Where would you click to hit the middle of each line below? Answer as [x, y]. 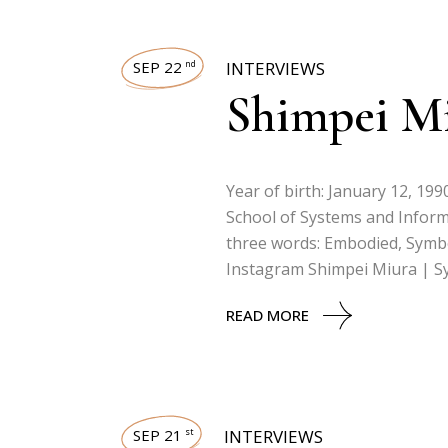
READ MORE [267, 315]
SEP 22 [157, 67]
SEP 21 [157, 435]
